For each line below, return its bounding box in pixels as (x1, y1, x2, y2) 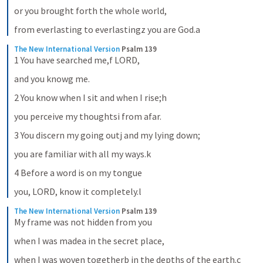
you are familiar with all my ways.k (14, 148, 151, 160)
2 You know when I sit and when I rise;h (14, 92, 167, 103)
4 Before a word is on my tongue (14, 167, 142, 178)
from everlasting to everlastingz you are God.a (14, 23, 200, 35)
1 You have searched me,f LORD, (14, 54, 140, 66)
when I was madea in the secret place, (14, 235, 164, 247)
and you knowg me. (14, 73, 90, 85)
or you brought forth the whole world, (14, 5, 167, 16)
